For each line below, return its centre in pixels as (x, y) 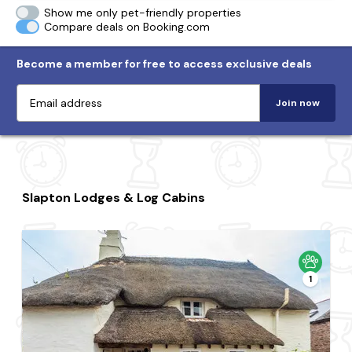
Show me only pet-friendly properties (143, 13)
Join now (298, 103)
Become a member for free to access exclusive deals (164, 64)
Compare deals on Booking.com (127, 27)
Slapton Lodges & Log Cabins (114, 198)
